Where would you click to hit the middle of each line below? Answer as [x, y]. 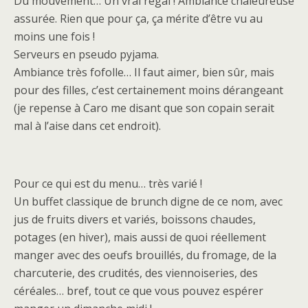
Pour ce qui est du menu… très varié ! [108, 184]
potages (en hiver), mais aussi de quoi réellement [140, 237]
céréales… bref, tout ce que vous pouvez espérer [139, 291]
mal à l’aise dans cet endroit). [87, 126]
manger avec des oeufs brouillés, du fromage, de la [145, 255]
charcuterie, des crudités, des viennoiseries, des [136, 273]
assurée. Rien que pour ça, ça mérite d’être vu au [138, 19]
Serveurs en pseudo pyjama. [86, 54]
